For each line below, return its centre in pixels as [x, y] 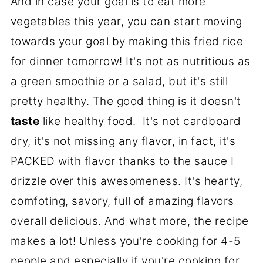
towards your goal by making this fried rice [127, 42]
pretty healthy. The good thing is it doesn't [126, 102]
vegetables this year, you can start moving [126, 22]
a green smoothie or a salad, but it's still [119, 82]
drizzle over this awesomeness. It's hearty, [127, 181]
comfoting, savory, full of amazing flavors [122, 201]
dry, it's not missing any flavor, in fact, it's [123, 141]
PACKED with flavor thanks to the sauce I [122, 161]
